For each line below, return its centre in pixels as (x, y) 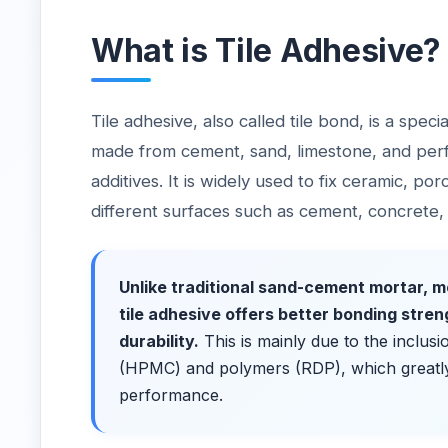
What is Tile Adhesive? (266, 50)
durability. (159, 341)
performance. (171, 395)
